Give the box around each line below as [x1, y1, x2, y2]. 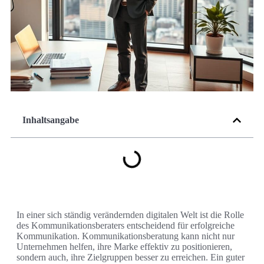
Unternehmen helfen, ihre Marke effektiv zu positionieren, [16, 242, 232, 252]
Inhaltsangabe [22, 115, 79, 126]
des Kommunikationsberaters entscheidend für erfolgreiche [16, 220, 235, 231]
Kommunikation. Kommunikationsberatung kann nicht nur [16, 231, 235, 242]
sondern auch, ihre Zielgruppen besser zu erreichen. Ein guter [16, 252, 245, 263]
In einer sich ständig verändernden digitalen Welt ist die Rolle [16, 210, 244, 220]
